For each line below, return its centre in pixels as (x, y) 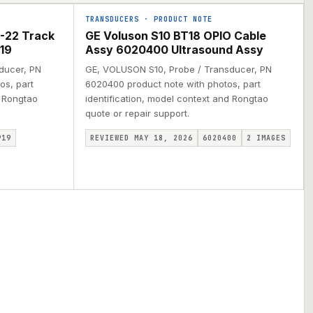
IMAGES (268, 138)
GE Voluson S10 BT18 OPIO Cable (175, 36)
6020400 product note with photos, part (173, 84)
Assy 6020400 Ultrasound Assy (174, 50)
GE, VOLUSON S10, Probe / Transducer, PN (178, 69)
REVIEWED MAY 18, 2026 (141, 138)
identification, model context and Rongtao (176, 99)
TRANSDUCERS (112, 19)
